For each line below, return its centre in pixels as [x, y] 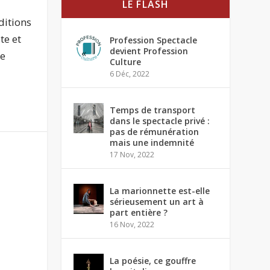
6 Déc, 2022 [130, 74]
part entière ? [139, 212]
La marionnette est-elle [160, 191]
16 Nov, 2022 [132, 224]
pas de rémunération [155, 132]
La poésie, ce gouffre [153, 261]
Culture [126, 62]
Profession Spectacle [154, 40]
